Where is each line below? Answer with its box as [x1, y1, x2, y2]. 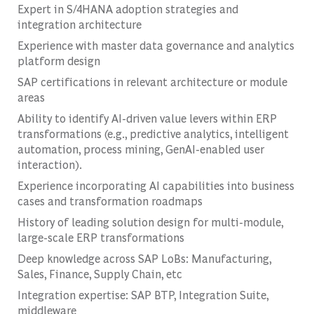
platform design [17, 53, 100, 68]
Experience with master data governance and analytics [17, 37, 294, 53]
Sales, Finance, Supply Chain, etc [17, 266, 182, 281]
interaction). [17, 156, 82, 172]
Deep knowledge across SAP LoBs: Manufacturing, [17, 250, 271, 266]
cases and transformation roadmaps [17, 193, 203, 208]
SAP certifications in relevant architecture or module [17, 74, 287, 89]
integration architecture [17, 16, 142, 32]
